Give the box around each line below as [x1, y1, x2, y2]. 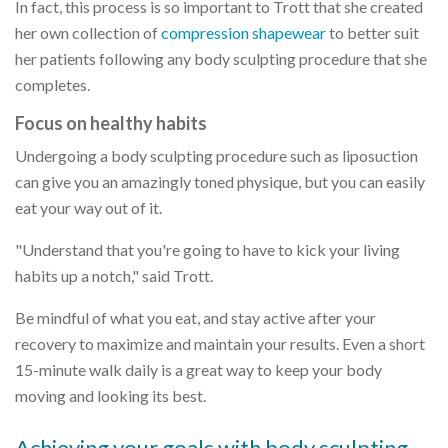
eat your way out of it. [15, 197, 162, 217]
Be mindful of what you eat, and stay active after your [15, 307, 376, 327]
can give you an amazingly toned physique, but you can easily [15, 171, 425, 191]
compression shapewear [161, 22, 326, 42]
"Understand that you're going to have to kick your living [15, 239, 400, 259]
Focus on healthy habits [15, 111, 207, 134]
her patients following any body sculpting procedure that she [15, 48, 427, 68]
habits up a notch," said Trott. [15, 265, 213, 285]
